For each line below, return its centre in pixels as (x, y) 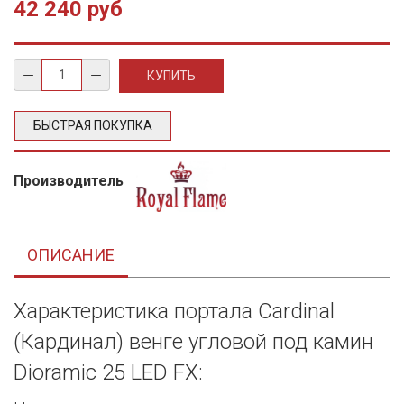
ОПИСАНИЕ (71, 254)
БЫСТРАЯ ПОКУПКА (93, 125)
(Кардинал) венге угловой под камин (193, 341)
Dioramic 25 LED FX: (108, 372)
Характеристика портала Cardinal (174, 311)
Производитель (70, 181)
